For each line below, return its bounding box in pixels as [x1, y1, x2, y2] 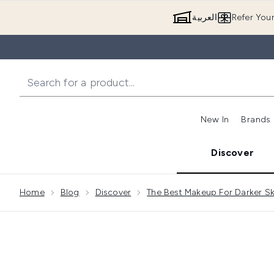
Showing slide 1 [176, 174, 245, 186]
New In [201, 114, 229, 125]
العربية [192, 12, 217, 23]
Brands [241, 114, 271, 125]
